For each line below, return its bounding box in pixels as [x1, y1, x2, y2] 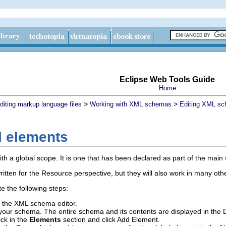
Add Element [117, 215, 158, 224]
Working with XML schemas [90, 100, 172, 108]
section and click [61, 215, 117, 224]
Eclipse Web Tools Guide [120, 75, 215, 84]
